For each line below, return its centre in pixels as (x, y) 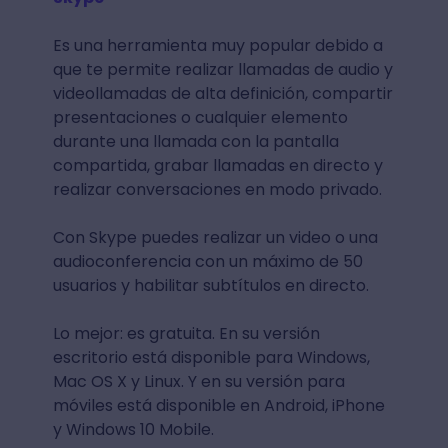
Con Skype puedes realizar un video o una (215, 237)
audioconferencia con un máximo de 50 (207, 261)
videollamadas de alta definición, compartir (222, 93)
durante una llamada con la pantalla (195, 141)
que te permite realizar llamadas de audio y (222, 69)
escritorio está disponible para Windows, (211, 357)
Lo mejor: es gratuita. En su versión (186, 333)
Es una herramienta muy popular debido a (217, 45)
